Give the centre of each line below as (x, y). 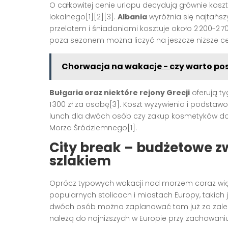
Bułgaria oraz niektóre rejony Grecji (120, 93)
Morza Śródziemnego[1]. (93, 128)
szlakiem (80, 161)
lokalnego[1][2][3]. (83, 17)
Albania (132, 17)
